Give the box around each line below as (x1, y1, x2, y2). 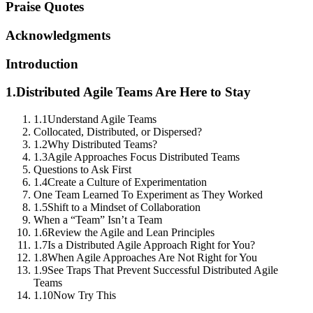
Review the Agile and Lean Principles (48, 226, 214, 239)
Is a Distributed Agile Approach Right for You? (48, 239, 255, 252)
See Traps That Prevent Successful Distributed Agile (48, 264, 278, 277)
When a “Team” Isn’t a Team (34, 214, 162, 226)
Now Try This (53, 289, 116, 302)
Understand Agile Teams (48, 113, 156, 126)
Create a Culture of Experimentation (48, 176, 207, 189)
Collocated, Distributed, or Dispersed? (34, 126, 202, 138)
